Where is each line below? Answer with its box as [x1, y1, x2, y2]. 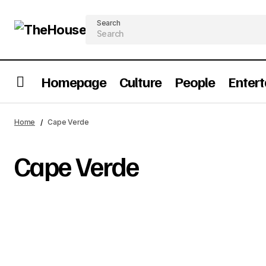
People [174, 72, 215, 91]
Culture [119, 72, 161, 91]
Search [97, 18, 121, 27]
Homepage [41, 72, 107, 91]
